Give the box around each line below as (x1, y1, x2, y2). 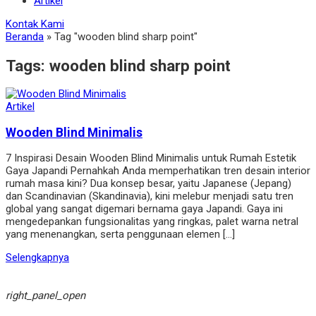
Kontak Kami (6, 18, 64, 30)
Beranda (6, 30, 44, 43)
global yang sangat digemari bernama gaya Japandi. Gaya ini (6, 202, 283, 216)
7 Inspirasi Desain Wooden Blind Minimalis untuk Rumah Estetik (6, 152, 296, 165)
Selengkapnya (6, 251, 69, 265)
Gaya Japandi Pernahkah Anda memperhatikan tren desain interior (6, 164, 310, 178)
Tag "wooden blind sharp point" (54, 30, 197, 43)
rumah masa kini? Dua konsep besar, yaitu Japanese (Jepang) (6, 177, 291, 190)
